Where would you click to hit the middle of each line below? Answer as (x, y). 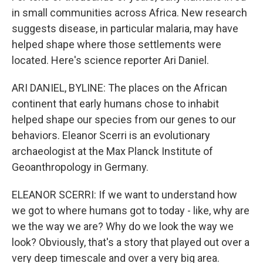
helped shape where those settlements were (117, 44)
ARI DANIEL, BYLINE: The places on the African (119, 88)
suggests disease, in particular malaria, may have (125, 28)
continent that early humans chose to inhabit (115, 104)
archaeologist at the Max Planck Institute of (112, 151)
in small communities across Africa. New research (129, 13)
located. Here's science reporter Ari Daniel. (110, 60)
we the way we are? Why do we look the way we (123, 226)
